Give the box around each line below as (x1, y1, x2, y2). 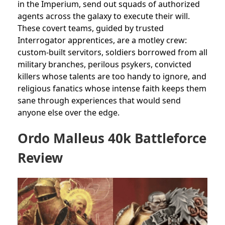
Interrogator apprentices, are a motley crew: (18, 35, 187, 46)
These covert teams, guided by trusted (18, 23, 164, 34)
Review (18, 149, 63, 167)
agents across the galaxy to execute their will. (18, 11, 190, 22)
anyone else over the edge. (18, 107, 120, 119)
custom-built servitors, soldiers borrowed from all (18, 47, 207, 58)
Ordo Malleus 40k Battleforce (18, 129, 206, 148)
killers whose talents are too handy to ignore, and (18, 71, 206, 82)
